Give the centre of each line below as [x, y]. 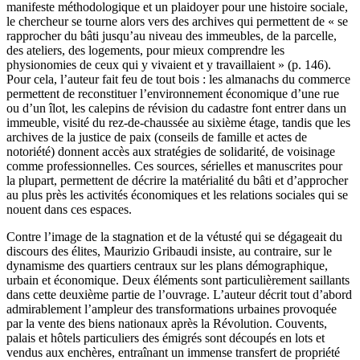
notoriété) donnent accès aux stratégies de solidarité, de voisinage [171, 152]
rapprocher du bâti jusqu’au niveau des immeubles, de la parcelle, [172, 36]
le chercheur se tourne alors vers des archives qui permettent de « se [177, 22]
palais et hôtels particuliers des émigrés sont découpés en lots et [166, 338]
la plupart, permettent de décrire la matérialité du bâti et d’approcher [177, 181]
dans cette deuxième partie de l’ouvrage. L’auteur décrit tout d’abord [179, 295]
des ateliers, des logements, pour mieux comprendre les [145, 51]
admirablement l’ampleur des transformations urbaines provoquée [172, 309]
